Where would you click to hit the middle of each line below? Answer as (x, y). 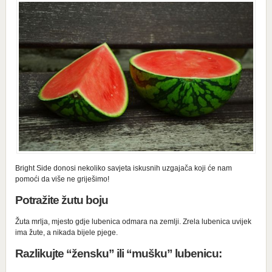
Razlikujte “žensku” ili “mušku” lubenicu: (118, 253)
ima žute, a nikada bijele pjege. (66, 232)
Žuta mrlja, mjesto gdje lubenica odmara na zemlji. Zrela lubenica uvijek (133, 221)
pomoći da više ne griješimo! (62, 179)
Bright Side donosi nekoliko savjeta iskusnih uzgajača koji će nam (123, 168)
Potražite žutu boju (61, 200)
